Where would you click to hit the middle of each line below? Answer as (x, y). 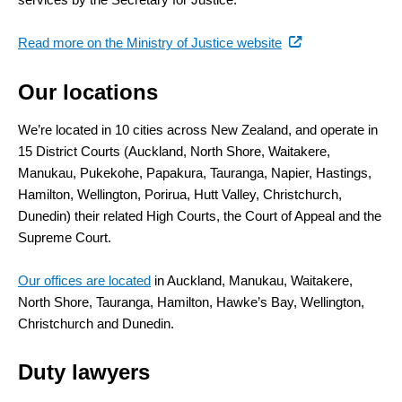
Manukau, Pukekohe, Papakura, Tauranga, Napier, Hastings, (195, 173)
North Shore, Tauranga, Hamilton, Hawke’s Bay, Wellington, (191, 302)
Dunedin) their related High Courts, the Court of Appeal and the (200, 216)
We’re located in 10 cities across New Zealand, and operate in (198, 130)
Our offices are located (84, 280)
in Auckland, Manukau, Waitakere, (252, 280)
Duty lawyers (84, 372)
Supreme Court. (65, 237)
